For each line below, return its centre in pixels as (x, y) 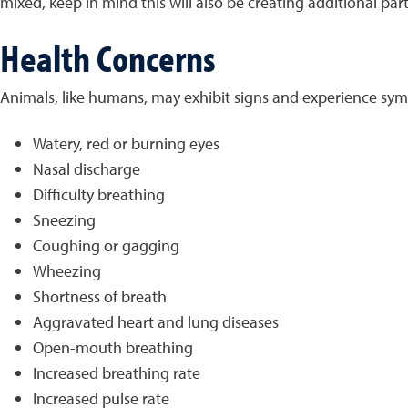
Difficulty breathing (99, 194)
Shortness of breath (100, 296)
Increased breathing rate (117, 373)
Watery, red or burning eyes (126, 143)
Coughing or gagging (106, 245)
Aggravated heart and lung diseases (156, 322)
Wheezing (67, 271)
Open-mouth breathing (113, 347)
